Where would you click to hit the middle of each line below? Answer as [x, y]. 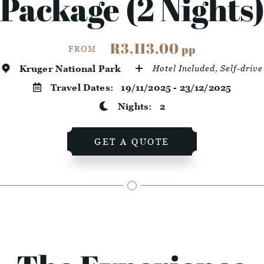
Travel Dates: [86, 88]
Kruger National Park [70, 69]
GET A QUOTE [132, 142]
